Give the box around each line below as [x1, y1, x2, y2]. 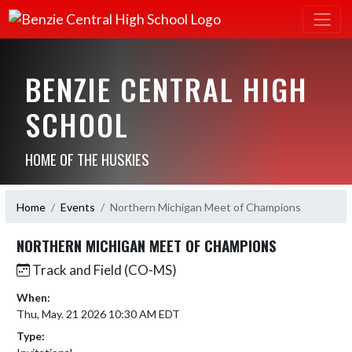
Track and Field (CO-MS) [30, 262, 177, 279]
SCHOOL [24, 102, 129, 147]
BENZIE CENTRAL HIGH [24, 67, 308, 112]
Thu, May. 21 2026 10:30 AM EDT [16, 307, 180, 321]
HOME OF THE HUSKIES [24, 148, 149, 170]
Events [60, 200, 95, 214]
